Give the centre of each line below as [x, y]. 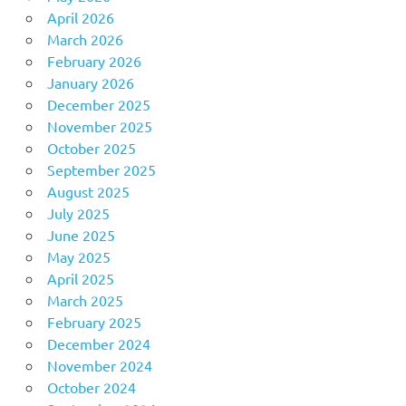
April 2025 [80, 278]
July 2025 [78, 213]
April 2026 [80, 17]
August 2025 [88, 191]
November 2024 [99, 365]
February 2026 [94, 60]
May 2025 [78, 256]
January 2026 [90, 82]
